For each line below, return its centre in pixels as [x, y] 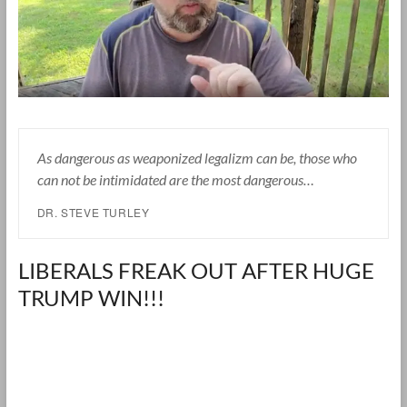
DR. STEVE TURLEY [93, 212]
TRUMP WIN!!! [91, 297]
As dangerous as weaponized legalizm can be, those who [197, 157]
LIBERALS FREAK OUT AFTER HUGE [196, 270]
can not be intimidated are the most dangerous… [175, 179]
